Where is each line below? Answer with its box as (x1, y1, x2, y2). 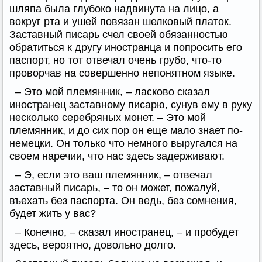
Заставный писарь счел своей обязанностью (9, 28, 228, 40)
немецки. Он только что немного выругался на (9, 137, 237, 149)
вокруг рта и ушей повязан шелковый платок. (9, 15, 232, 27)
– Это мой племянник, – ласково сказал (15, 85, 210, 98)
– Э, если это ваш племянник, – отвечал (15, 168, 212, 181)
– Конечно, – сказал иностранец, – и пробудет (15, 226, 239, 238)
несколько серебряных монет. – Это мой (9, 111, 206, 123)
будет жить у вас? (9, 207, 96, 219)
